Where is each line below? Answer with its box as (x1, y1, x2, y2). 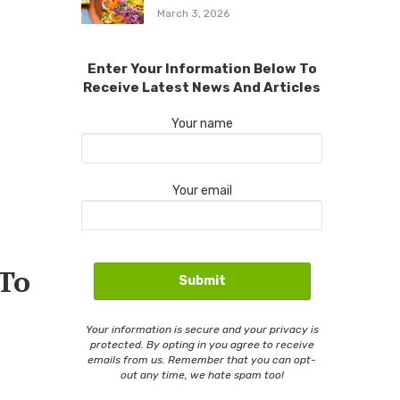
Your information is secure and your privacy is (85, 322, 319, 336)
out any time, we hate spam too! (120, 368, 284, 381)
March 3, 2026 (157, 6, 229, 20)
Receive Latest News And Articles (83, 79, 321, 96)
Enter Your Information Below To (87, 60, 317, 77)
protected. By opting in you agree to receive (89, 337, 314, 351)
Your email (171, 182, 232, 198)
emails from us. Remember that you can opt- (87, 353, 316, 366)
